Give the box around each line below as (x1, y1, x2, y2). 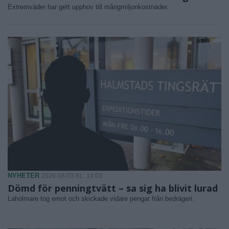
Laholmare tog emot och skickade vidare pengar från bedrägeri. (8, 194, 194, 202)
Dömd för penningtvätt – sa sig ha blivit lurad (8, 181, 218, 194)
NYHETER (8, 171, 39, 179)
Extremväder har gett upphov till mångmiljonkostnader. (8, 3, 169, 11)
